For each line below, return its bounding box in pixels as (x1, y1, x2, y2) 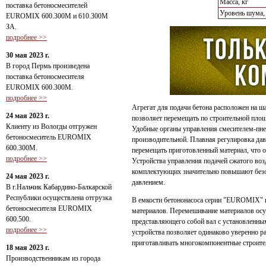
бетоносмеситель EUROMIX (6, 133, 91, 141)
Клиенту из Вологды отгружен (6, 122, 97, 131)
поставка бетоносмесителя (6, 72, 84, 81)
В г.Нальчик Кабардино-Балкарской (6, 183, 112, 191)
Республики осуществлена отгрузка (6, 194, 112, 202)
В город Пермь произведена (6, 62, 90, 70)
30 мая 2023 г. (6, 51, 49, 59)
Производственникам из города (6, 254, 100, 262)
